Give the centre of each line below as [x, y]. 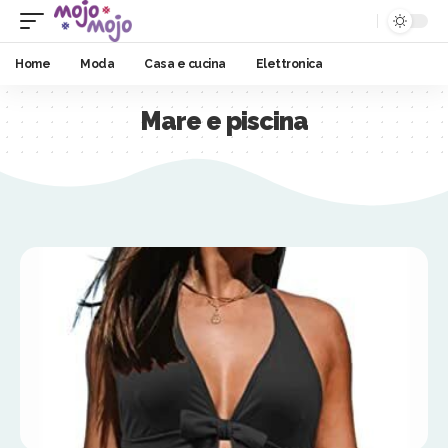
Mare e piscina [224, 121]
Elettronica [288, 64]
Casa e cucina [185, 64]
